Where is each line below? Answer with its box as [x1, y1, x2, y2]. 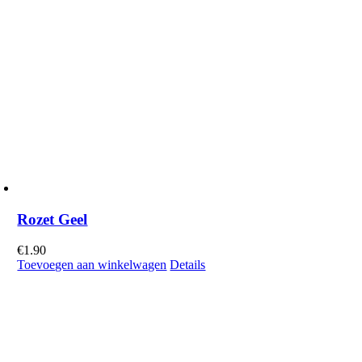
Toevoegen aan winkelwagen [17, 258, 167, 272]
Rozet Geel [17, 210, 88, 228]
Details [170, 258, 206, 272]
